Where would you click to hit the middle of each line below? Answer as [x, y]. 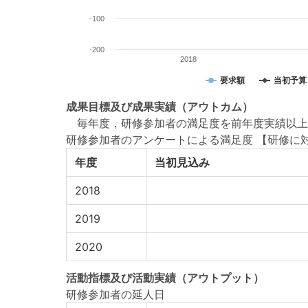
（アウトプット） [220, 278]
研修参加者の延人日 [115, 294]
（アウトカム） [214, 107]
